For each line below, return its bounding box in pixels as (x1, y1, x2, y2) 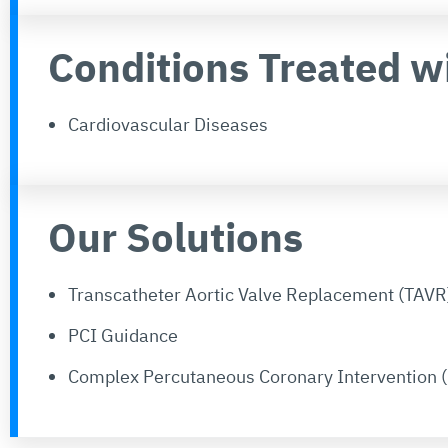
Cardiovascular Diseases (68, 112, 268, 136)
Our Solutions (48, 210, 303, 263)
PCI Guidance (68, 323, 178, 347)
